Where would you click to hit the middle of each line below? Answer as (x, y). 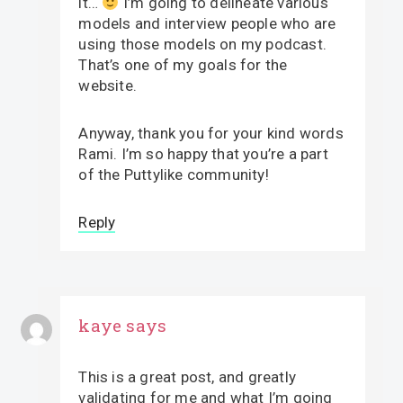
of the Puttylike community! (174, 174)
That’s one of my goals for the (183, 64)
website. (107, 85)
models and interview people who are (207, 23)
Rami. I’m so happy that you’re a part (203, 153)
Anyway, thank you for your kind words (211, 133)
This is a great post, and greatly (187, 376)
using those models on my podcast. (202, 44)
